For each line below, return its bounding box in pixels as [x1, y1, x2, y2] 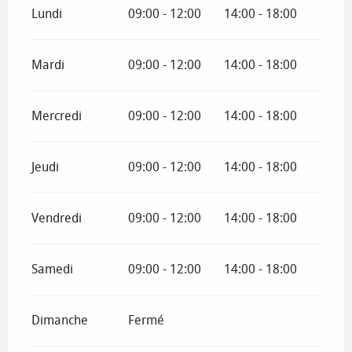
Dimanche [31, 312, 88, 328]
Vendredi [31, 210, 82, 225]
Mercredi [31, 108, 82, 123]
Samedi [31, 261, 73, 277]
